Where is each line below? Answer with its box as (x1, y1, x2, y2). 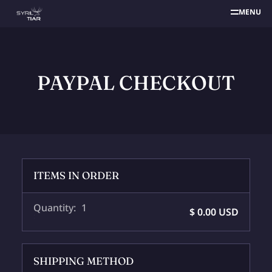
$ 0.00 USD (189, 205, 239, 219)
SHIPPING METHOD (33, 254, 134, 268)
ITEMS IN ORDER (33, 169, 119, 182)
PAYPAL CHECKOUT (37, 70, 235, 95)
